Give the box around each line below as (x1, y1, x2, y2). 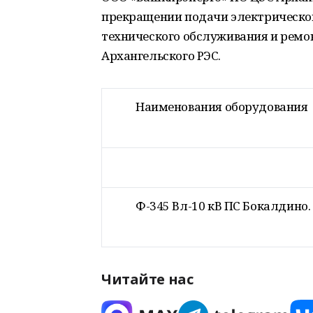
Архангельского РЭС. (101, 48, 221, 64)
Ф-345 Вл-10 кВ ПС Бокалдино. (136, 198, 311, 214)
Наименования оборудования (136, 99, 308, 115)
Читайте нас (101, 270, 194, 289)
